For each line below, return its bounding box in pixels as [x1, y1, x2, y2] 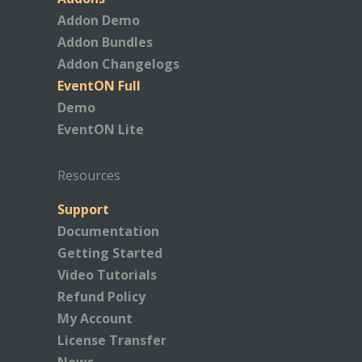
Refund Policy [57, 288, 145, 306]
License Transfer [57, 331, 166, 350]
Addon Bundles [57, 33, 153, 52]
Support [57, 200, 109, 219]
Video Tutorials [57, 266, 157, 284]
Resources [57, 166, 120, 185]
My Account [57, 309, 133, 328]
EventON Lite [57, 120, 144, 139]
